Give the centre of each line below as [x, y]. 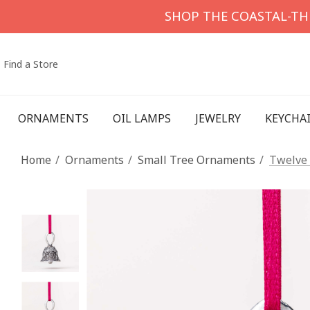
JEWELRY [218, 118]
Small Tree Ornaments [197, 160]
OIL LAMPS [142, 118]
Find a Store [31, 64]
